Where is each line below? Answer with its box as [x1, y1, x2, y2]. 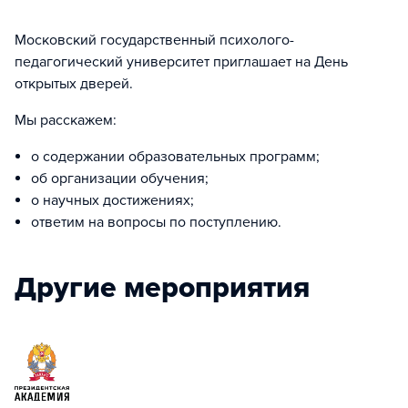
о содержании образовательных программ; [31, 148, 320, 166]
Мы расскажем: [15, 111, 117, 129]
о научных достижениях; [31, 191, 194, 209]
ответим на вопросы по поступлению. [31, 213, 281, 231]
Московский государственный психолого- [15, 31, 294, 49]
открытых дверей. [15, 75, 133, 93]
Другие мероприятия [15, 270, 310, 305]
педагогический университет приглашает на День [15, 53, 348, 71]
